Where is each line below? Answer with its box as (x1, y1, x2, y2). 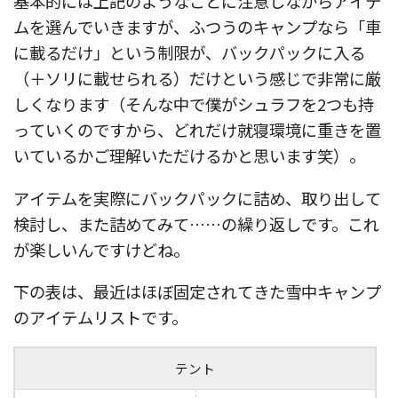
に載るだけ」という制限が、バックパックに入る (13, 41, 365, 65)
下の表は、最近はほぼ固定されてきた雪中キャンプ (13, 279, 381, 303)
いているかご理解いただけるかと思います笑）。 (13, 144, 365, 168)
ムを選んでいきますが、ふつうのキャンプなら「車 (13, 15, 381, 39)
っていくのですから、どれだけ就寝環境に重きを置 (13, 118, 381, 142)
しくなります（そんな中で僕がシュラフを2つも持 (13, 92, 374, 116)
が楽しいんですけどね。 (13, 237, 189, 261)
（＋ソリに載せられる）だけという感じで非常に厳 (13, 67, 381, 91)
